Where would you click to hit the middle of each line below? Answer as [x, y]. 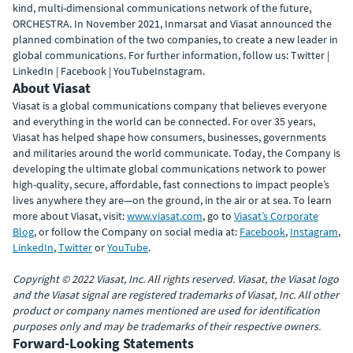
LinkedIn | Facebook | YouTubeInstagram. [109, 71]
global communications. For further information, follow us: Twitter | [171, 55]
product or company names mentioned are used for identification [166, 310]
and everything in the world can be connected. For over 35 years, [164, 121]
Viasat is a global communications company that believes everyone [170, 106]
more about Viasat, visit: [70, 216]
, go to [218, 216]
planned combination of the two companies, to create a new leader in [175, 39]
